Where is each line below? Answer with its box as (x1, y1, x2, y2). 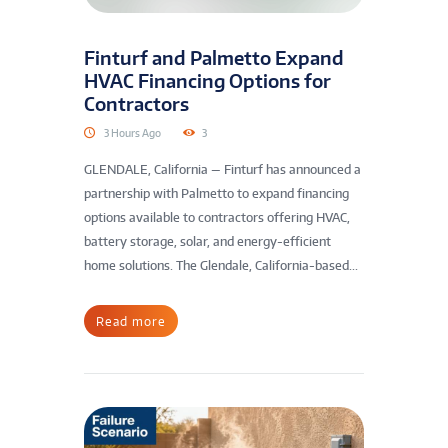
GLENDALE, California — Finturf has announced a (84, 162, 361, 178)
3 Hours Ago (104, 126, 161, 139)
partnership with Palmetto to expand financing (84, 186, 349, 202)
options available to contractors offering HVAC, (84, 210, 350, 226)
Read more (96, 313, 166, 329)
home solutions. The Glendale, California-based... (84, 258, 358, 274)
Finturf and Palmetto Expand (84, 46, 344, 70)
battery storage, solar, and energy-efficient (84, 234, 331, 250)
